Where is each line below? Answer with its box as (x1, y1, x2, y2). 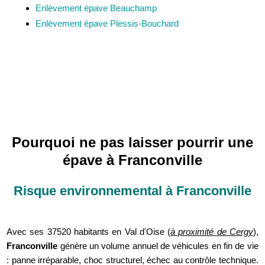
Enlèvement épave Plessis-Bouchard (35, 18, 179, 29)
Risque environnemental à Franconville (14, 183, 251, 199)
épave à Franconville (63, 152, 202, 169)
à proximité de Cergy (170, 227, 253, 237)
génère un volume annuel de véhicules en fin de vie (57, 241, 258, 251)
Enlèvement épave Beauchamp (35, 3, 157, 14)
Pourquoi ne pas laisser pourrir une (12, 134, 253, 151)
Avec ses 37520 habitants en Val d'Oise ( (7, 227, 171, 237)
